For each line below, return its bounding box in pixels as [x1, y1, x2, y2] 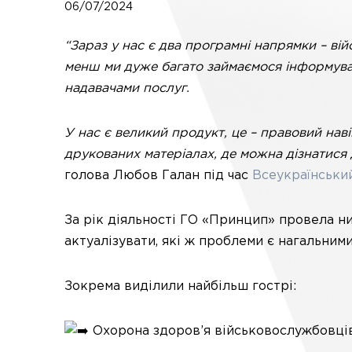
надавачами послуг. [64, 82, 189, 94]
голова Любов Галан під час [64, 170, 252, 181]
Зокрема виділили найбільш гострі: [64, 280, 296, 292]
